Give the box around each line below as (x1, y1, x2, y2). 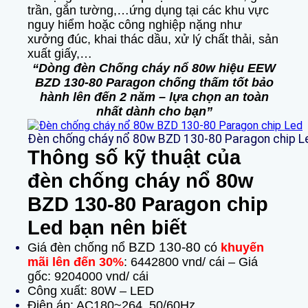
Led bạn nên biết (27, 217, 187, 239)
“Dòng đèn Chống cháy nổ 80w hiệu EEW (32, 61, 276, 75)
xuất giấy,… (27, 47, 92, 60)
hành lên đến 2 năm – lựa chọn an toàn (39, 90, 269, 104)
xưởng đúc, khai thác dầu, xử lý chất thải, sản (27, 32, 278, 46)
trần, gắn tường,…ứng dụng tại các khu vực (27, 3, 269, 17)
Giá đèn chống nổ (27, 241, 129, 254)
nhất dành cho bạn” (96, 104, 212, 118)
